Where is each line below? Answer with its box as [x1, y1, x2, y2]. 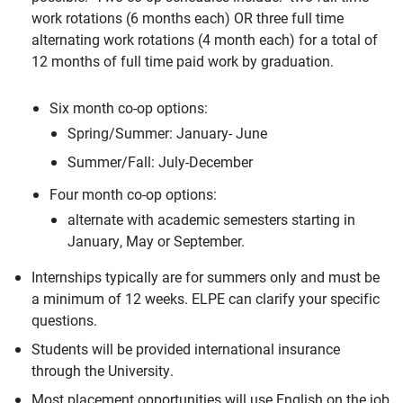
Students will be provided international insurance [31, 338, 340, 358]
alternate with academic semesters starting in [67, 209, 355, 228]
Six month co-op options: [49, 97, 208, 117]
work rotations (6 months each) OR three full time [31, 7, 344, 27]
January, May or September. [67, 230, 245, 250]
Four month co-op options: [49, 184, 217, 203]
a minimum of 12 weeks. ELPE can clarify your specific [31, 288, 380, 308]
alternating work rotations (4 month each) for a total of [31, 29, 378, 49]
